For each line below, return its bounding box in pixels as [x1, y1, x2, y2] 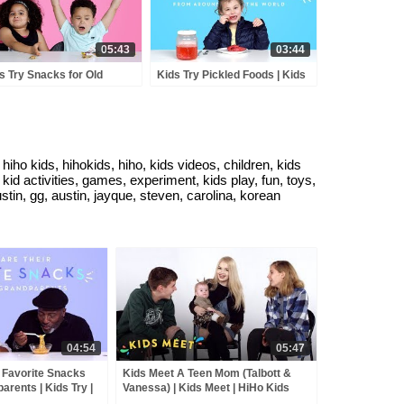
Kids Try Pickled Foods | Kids [157, 68, 306, 81]
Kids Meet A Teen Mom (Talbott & [123, 367, 291, 380]
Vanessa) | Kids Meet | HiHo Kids [123, 381, 289, 394]
